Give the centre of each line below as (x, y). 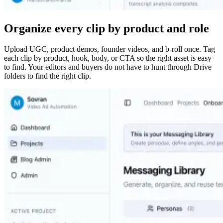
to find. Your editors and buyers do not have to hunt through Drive (108, 67)
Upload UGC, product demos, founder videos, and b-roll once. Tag (110, 49)
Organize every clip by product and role (107, 28)
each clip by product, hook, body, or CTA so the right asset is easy (108, 58)
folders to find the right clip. (48, 76)
